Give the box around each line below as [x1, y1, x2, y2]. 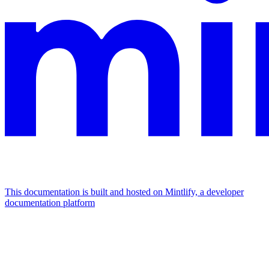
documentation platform [5, 198, 95, 208]
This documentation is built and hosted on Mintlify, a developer [5, 187, 244, 197]
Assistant [5, 222, 39, 232]
